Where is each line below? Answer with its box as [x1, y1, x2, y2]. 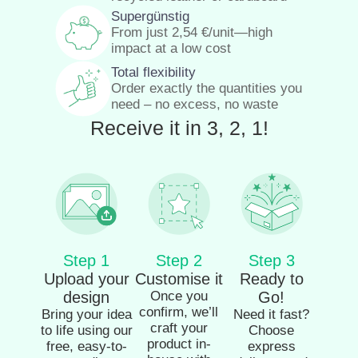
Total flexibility [111, 65, 196, 81]
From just [111, 25, 172, 41]
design [63, 288, 110, 307]
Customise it [134, 270, 223, 288]
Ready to [239, 270, 304, 288]
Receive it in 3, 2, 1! [89, 117, 268, 140]
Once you [149, 288, 208, 304]
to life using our [40, 323, 133, 339]
